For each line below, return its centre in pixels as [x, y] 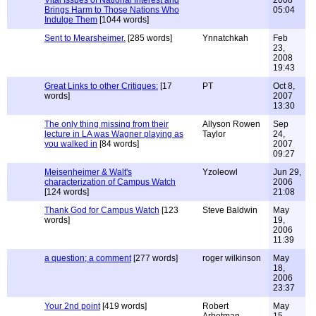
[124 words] [67, 192]
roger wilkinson [232, 258]
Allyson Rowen [231, 124]
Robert [215, 306]
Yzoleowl [220, 172]
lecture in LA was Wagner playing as [114, 134]
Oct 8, [284, 86]
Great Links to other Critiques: [101, 86]
